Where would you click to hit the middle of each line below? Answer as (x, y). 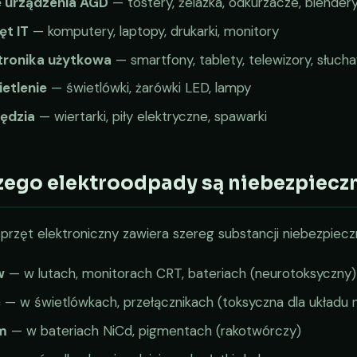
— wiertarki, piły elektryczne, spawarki (151, 117)
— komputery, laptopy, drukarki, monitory (153, 31)
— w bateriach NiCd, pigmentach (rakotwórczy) (154, 331)
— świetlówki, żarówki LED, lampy (149, 88)
